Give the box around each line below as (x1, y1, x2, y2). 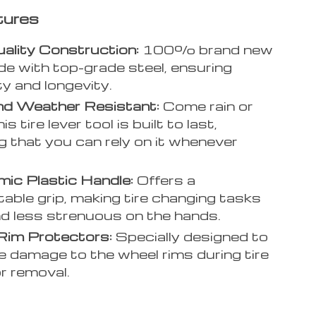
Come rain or (159, 97, 254, 114)
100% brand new (139, 41, 274, 58)
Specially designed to (112, 228, 269, 245)
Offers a (133, 171, 196, 188)
